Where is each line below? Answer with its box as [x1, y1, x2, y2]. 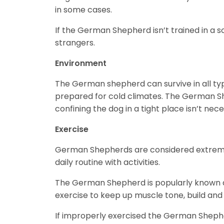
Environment [55, 57, 106, 69]
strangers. [55, 37, 95, 49]
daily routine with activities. [55, 156, 162, 168]
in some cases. [55, 4, 114, 16]
